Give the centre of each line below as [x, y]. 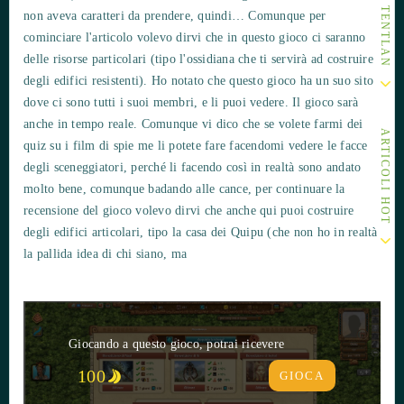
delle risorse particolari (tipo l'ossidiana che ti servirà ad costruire [198, 59]
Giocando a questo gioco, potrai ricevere [176, 344]
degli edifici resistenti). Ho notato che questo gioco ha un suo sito [198, 80]
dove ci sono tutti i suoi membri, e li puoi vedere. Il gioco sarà [191, 102]
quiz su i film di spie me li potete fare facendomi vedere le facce [196, 145]
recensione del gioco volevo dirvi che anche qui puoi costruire [189, 210]
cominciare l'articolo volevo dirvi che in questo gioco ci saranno [195, 37]
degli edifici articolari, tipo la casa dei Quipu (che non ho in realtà [201, 232]
